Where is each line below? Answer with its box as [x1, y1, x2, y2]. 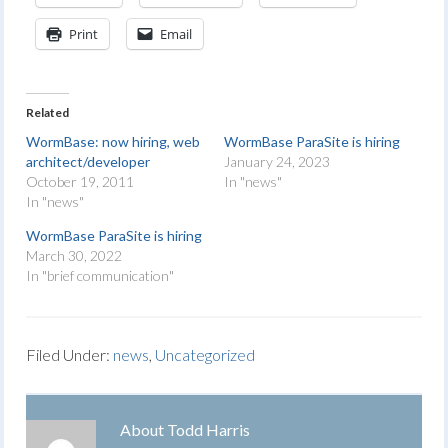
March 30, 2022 [26, 247, 123, 264]
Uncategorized [155, 345, 256, 364]
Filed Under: [26, 345, 114, 364]
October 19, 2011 [26, 173, 135, 190]
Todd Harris [167, 420, 251, 439]
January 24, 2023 [224, 153, 330, 170]
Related [26, 105, 70, 120]
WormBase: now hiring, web [26, 133, 201, 150]
